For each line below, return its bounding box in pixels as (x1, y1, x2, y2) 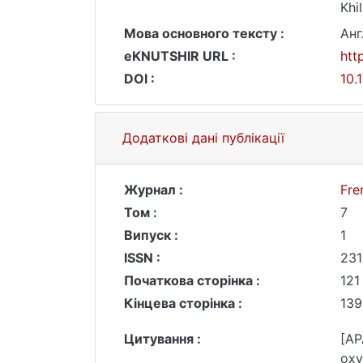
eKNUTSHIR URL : (124, 48, 236, 64)
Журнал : (124, 181, 183, 198)
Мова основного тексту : (124, 25, 284, 41)
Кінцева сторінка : (124, 295, 242, 311)
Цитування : (124, 331, 201, 347)
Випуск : (124, 227, 178, 243)
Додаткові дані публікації (122, 130, 284, 146)
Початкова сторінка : (124, 272, 260, 288)
